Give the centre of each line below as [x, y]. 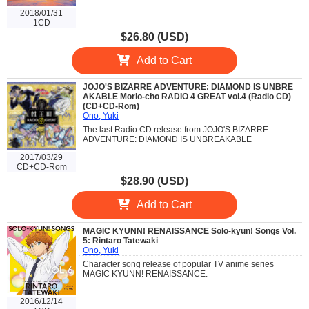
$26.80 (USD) [154, 37]
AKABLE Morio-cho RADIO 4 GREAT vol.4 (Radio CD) [187, 97]
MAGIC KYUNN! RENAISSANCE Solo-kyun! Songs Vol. [189, 231]
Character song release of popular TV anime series [178, 264]
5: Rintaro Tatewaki [120, 240]
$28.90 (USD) [154, 181]
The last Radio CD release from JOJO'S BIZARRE [176, 130]
